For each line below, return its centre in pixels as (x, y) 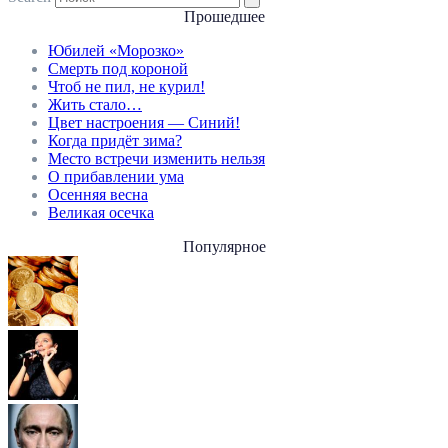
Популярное (224, 247)
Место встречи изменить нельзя (156, 159)
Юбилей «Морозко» (116, 51)
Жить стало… (95, 105)
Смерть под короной (118, 69)
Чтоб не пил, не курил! (126, 87)
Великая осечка (101, 213)
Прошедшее (224, 17)
